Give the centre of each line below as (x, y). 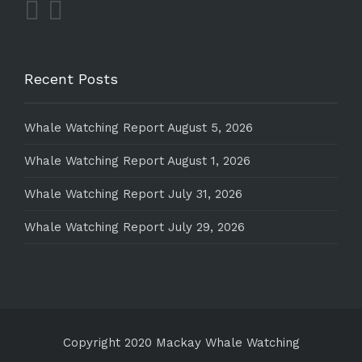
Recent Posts (71, 79)
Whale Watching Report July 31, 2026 (133, 194)
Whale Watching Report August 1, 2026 (137, 161)
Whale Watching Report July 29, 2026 (135, 227)
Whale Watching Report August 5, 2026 (139, 128)
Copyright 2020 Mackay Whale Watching (181, 343)
